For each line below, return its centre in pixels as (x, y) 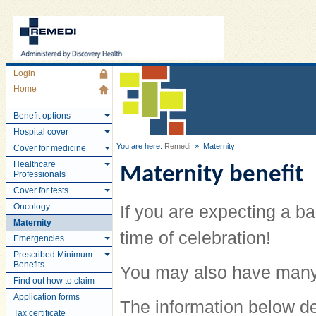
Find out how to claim (54, 281)
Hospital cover (41, 132)
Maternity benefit (212, 175)
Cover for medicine (50, 148)
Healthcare (35, 164)
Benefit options (42, 116)
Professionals (39, 174)
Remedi (177, 146)
